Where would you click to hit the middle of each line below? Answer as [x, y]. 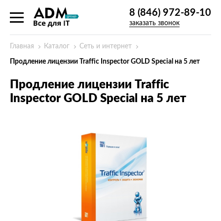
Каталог [57, 46]
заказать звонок [154, 23]
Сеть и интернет [106, 46]
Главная [22, 46]
